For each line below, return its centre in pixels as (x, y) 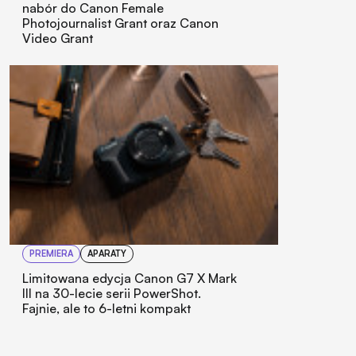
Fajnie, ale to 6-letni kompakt (106, 308)
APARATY (107, 253)
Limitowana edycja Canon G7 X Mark (130, 278)
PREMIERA (51, 253)
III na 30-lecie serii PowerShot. (112, 293)
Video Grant (58, 39)
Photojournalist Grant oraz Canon (120, 23)
